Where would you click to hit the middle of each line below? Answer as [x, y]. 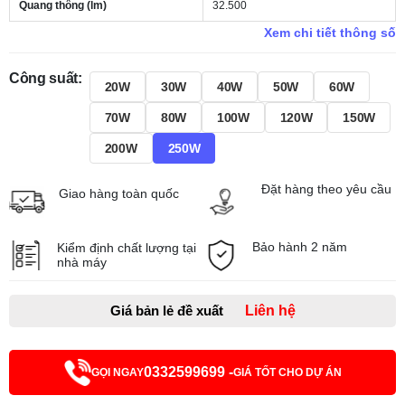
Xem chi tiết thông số [330, 33]
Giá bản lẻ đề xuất [168, 311]
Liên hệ [270, 311]
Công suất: [46, 78]
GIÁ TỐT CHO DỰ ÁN [287, 373]
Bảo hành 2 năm [300, 247]
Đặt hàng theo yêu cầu [326, 189]
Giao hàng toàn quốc [119, 193]
